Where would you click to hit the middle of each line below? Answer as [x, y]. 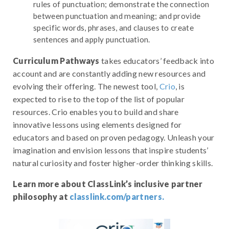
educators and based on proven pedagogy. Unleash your [114, 137]
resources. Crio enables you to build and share [96, 111]
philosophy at [41, 196]
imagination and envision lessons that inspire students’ [111, 150]
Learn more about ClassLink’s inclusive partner [108, 184]
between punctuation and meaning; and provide [117, 16]
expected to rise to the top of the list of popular [99, 99]
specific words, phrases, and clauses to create [113, 27]
